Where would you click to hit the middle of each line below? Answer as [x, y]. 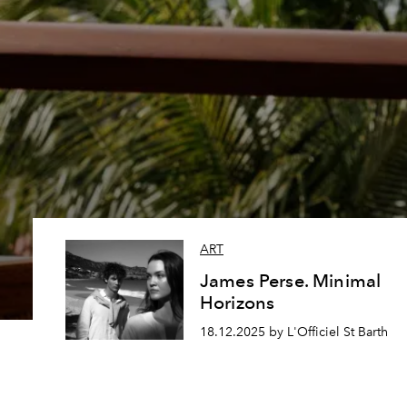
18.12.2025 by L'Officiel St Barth [294, 332]
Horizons [238, 303]
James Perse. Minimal [291, 281]
